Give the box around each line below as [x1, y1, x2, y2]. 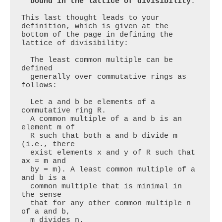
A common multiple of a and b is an [21, 115, 31, 123]
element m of [21, 123, 75, 132]
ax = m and [21, 157, 66, 166]
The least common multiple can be [21, 56, 31, 64]
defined [21, 64, 53, 73]
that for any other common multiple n [21, 199, 31, 208]
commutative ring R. [21, 107, 107, 115]
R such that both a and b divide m [21, 132, 31, 140]
